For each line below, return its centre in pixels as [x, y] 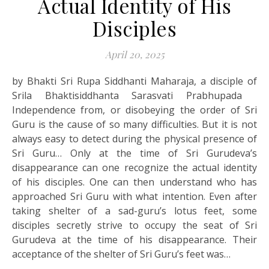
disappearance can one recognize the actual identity [134, 167]
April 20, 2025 [134, 54]
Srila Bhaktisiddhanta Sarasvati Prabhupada [134, 95]
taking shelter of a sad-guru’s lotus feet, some [134, 210]
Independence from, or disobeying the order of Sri [134, 110]
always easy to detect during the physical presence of [134, 138]
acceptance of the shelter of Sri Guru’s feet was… [121, 254]
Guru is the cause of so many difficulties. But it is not [134, 124]
